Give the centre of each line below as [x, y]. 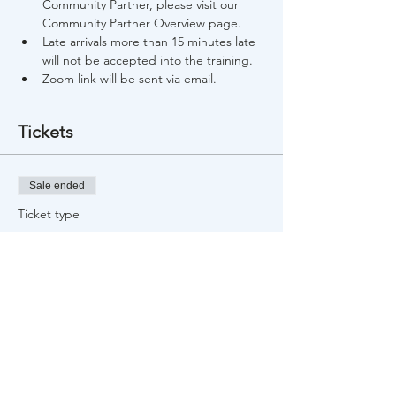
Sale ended [57, 186]
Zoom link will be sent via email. [129, 79]
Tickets [46, 132]
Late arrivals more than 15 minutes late [151, 42]
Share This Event [82, 376]
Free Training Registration [118, 239]
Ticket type [49, 214]
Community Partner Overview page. [142, 23]
